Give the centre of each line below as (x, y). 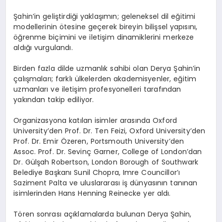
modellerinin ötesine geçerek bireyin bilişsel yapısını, (106, 27)
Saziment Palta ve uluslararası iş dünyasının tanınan (106, 183)
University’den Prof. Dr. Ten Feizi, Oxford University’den (110, 131)
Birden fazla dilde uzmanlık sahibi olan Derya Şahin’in (107, 68)
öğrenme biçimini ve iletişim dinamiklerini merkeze (104, 37)
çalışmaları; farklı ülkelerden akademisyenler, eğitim (105, 79)
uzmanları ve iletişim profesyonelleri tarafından (97, 89)
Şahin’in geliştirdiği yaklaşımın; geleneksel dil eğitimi (105, 16)
